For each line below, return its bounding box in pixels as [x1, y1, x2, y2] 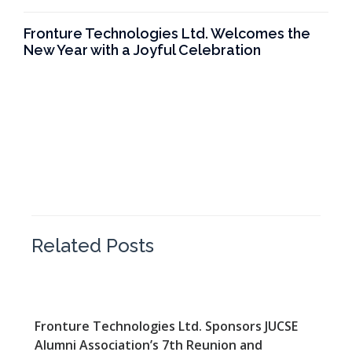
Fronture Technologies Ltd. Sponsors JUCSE [35, 317, 298, 335]
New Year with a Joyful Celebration [24, 41, 261, 58]
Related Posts [31, 233, 154, 257]
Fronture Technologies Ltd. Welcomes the [24, 24, 310, 42]
